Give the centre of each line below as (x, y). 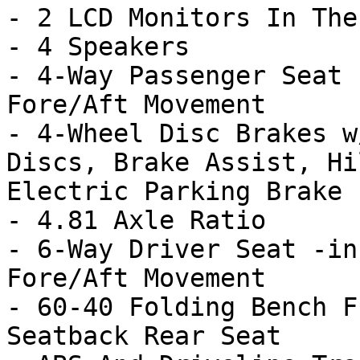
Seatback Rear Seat (144, 336)
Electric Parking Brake (174, 191)
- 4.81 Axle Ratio (136, 220)
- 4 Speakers (98, 47)
